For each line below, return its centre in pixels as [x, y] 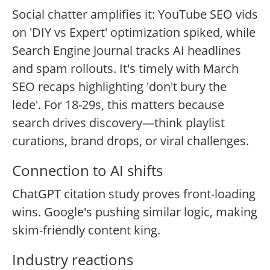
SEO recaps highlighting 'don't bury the [119, 87]
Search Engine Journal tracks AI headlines [127, 51]
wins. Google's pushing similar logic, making [135, 212]
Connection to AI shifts [87, 171]
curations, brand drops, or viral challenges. [130, 141]
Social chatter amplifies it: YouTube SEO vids [135, 14]
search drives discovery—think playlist [118, 123]
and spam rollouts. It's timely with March [125, 69]
